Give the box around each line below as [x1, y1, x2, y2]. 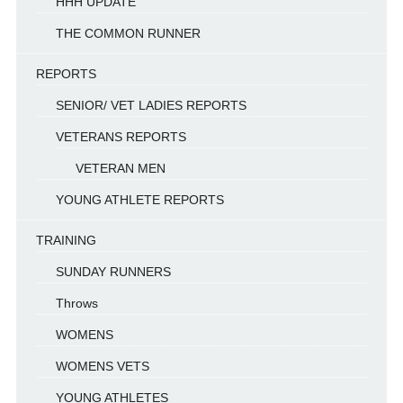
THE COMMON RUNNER [55, 26, 201, 40]
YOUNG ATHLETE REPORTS [55, 193, 224, 207]
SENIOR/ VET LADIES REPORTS [55, 98, 246, 112]
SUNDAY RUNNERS [55, 264, 171, 279]
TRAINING [35, 233, 96, 247]
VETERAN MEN [75, 161, 166, 175]
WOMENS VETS [55, 359, 149, 373]
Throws [55, 296, 98, 310]
